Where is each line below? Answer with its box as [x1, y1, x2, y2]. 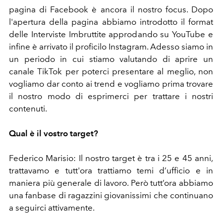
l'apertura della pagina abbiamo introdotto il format [9, 16, 213, 27]
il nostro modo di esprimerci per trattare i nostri [9, 91, 213, 101]
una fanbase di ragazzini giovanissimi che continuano [9, 190, 213, 200]
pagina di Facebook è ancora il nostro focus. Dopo [9, 4, 213, 14]
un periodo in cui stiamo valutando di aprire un [9, 54, 213, 64]
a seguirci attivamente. [9, 202, 95, 213]
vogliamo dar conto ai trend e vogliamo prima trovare [9, 78, 213, 89]
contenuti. [9, 103, 47, 113]
